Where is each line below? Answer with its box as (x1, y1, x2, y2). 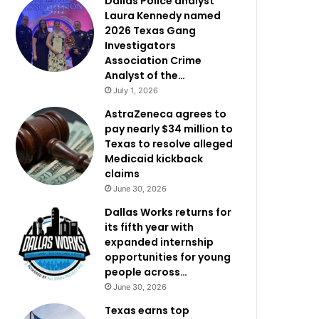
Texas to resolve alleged (105, 137, 234, 151)
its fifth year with (105, 220, 194, 234)
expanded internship (105, 235, 214, 249)
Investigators (105, 38, 177, 53)
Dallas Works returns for (105, 205, 232, 219)
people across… (105, 265, 188, 279)
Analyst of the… (105, 68, 186, 83)
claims (105, 167, 140, 181)
